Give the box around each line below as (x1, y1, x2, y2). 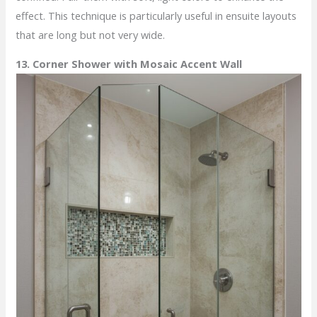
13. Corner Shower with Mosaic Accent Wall (16, 57, 243, 71)
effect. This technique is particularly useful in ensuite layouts (16, 8, 297, 23)
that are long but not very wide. (16, 27, 166, 42)
